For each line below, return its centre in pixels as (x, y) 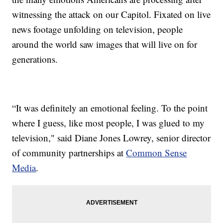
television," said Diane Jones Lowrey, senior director (111, 138)
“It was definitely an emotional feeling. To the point (110, 108)
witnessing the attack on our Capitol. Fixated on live (111, 14)
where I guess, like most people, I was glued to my (109, 123)
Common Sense (157, 153)
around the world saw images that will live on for (105, 44)
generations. (35, 59)
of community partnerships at (69, 153)
